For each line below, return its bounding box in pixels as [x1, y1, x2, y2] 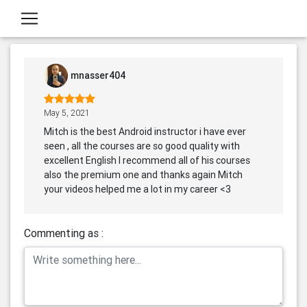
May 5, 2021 [44, 108, 90, 118]
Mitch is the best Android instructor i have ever [44, 125, 246, 138]
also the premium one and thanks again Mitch [44, 169, 243, 181]
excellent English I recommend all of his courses [44, 154, 250, 167]
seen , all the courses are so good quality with [44, 140, 240, 152]
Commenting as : [24, 226, 103, 240]
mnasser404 [71, 69, 125, 82]
